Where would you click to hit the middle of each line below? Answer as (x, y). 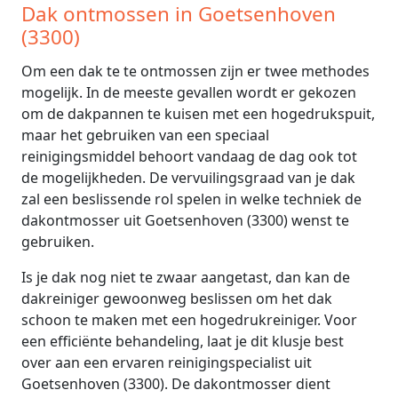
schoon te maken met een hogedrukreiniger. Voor (189, 319)
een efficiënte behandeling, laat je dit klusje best (183, 341)
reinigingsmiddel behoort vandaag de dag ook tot (189, 156)
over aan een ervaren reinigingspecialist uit (167, 362)
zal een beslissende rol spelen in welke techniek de (191, 199)
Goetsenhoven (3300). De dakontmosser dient (176, 383)
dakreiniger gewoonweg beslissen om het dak (177, 298)
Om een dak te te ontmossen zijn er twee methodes (195, 71)
